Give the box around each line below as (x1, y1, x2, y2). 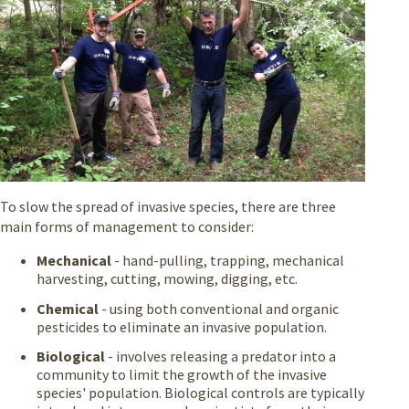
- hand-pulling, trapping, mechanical (111, 250, 344, 269)
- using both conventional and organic (99, 299, 339, 318)
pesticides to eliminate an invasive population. (37, 317, 330, 336)
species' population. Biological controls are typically (37, 383, 364, 403)
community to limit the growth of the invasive (37, 365, 327, 384)
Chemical (37, 299, 99, 318)
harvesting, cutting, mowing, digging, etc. (37, 268, 298, 288)
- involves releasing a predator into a (108, 347, 336, 366)
